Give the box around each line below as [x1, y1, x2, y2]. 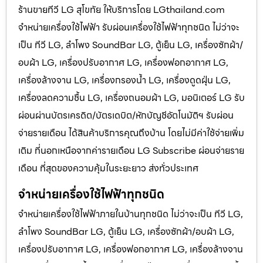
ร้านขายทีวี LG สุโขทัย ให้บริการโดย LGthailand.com [18, 2, 225, 18]
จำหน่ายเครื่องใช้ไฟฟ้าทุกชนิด [18, 184, 164, 204]
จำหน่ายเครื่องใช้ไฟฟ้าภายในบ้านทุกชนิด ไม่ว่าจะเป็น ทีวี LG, [18, 206, 243, 221]
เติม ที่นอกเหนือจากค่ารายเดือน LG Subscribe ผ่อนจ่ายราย [18, 143, 244, 159]
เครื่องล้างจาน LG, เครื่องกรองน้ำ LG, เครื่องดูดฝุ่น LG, [18, 73, 231, 88]
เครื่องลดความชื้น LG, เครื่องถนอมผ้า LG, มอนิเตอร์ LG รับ [18, 90, 245, 106]
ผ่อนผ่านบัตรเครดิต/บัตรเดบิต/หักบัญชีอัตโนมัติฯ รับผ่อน [18, 108, 234, 123]
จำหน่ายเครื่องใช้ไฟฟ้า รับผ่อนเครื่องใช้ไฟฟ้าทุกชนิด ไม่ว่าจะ [18, 20, 240, 35]
